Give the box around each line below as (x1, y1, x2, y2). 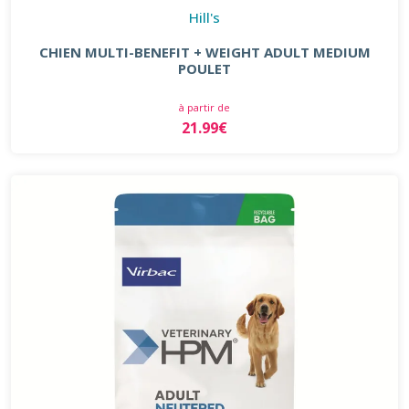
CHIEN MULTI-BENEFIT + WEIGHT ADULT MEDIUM (38, 42, 371, 61)
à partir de (179, 100, 230, 114)
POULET (178, 58, 231, 78)
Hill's (189, 7, 220, 26)
